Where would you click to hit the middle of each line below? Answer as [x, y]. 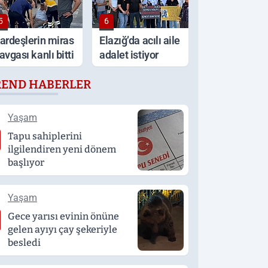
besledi [24, 243]
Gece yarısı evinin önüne [63, 216]
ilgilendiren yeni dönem [62, 149]
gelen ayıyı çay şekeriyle [63, 229]
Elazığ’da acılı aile [140, 40]
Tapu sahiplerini [45, 136]
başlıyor [26, 162]
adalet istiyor [129, 55]
